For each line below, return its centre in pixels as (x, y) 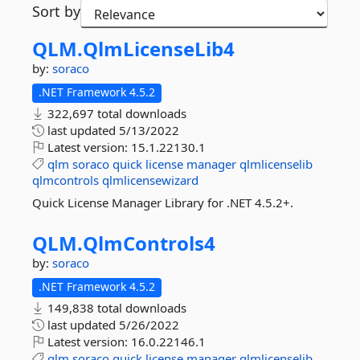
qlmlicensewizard (150, 180)
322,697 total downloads (115, 113)
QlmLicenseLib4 (159, 49)
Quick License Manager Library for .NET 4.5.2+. (163, 202)
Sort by (56, 11)
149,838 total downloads (115, 308)
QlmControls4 (149, 243)
